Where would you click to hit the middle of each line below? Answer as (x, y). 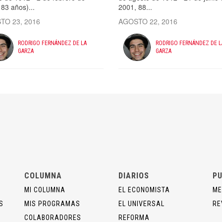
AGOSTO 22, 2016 (148, 21)
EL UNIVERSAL (141, 203)
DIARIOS (134, 175)
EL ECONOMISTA (144, 190)
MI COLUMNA (45, 190)
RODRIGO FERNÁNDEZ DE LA (53, 43)
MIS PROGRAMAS (52, 203)
